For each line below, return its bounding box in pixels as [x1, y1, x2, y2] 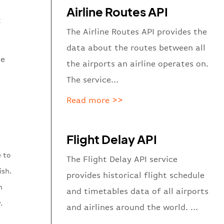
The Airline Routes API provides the [66, 26, 207, 36]
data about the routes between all [66, 42, 206, 52]
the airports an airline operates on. [66, 58, 209, 68]
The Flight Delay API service [66, 154, 178, 164]
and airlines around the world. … [66, 202, 198, 212]
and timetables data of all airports [66, 186, 209, 196]
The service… [66, 74, 119, 84]
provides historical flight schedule [66, 170, 205, 180]
